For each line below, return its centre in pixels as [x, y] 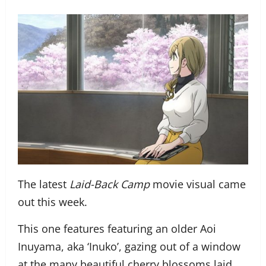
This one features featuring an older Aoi [117, 229]
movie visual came [198, 184]
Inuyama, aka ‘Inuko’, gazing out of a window [129, 247]
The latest [44, 184]
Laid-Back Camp [110, 184]
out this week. [53, 202]
